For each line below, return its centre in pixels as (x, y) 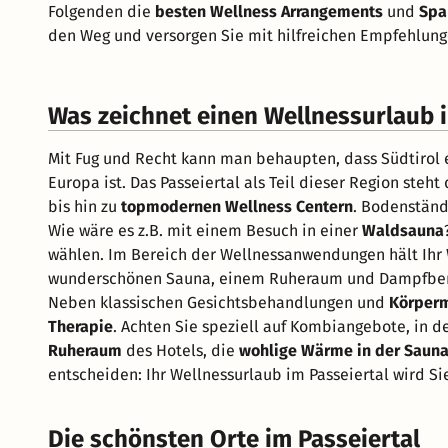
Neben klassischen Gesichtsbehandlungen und (218, 302)
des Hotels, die (180, 350)
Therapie (80, 326)
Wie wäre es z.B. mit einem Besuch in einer (205, 230)
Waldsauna (403, 230)
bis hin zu (84, 206)
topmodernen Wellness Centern (237, 206)
